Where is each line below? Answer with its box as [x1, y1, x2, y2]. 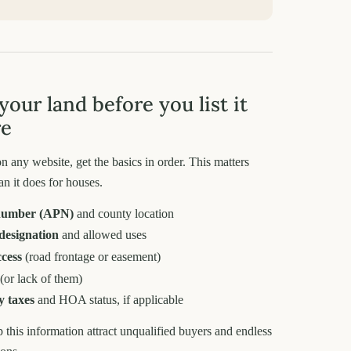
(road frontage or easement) [22, 250, 161, 264]
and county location [74, 206, 174, 220]
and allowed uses [59, 228, 147, 242]
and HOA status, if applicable [34, 293, 183, 307]
